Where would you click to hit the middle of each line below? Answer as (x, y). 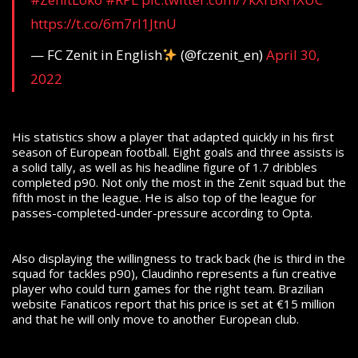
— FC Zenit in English (96, 55)
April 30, (293, 55)
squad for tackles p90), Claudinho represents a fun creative (174, 274)
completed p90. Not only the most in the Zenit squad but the (179, 183)
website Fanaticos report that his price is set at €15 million (173, 304)
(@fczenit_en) (222, 55)
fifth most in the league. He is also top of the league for (164, 198)
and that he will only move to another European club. (155, 319)
